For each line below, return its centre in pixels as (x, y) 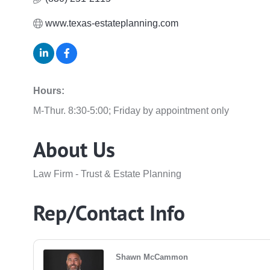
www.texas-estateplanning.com (112, 24)
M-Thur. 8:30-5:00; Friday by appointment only (131, 111)
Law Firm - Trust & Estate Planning (108, 174)
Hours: (49, 91)
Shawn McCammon (152, 257)
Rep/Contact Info (109, 213)
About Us (74, 150)
